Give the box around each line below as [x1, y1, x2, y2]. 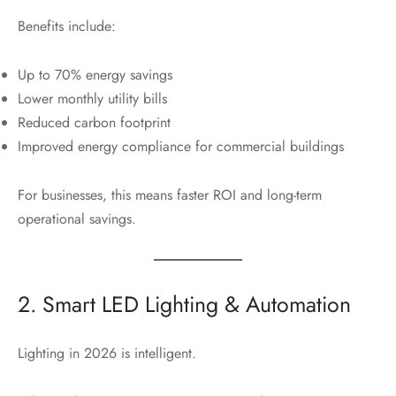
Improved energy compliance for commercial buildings [18, 135, 344, 156]
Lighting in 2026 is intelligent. [18, 342, 196, 363]
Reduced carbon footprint [18, 111, 171, 133]
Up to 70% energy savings [18, 64, 172, 85]
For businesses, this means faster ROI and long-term [18, 184, 322, 205]
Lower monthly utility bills [18, 88, 167, 109]
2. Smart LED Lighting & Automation [18, 287, 351, 320]
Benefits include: [18, 15, 116, 36]
